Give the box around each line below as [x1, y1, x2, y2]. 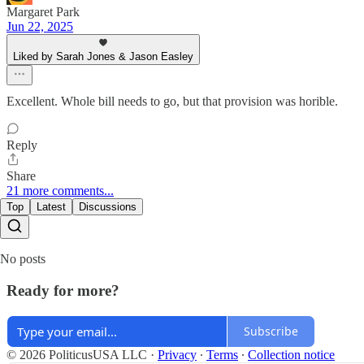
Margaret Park [6, 5, 80, 19]
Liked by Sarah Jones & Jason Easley [13, 50, 193, 63]
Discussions [79, 201, 136, 214]
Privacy [158, 347, 197, 362]
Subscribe [244, 323, 298, 339]
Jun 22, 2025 [6, 19, 73, 34]
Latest [37, 201, 66, 214]
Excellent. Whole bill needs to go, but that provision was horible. [6, 94, 338, 109]
